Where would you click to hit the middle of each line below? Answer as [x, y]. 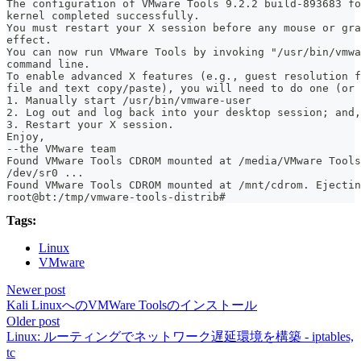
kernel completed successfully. [103, 16]
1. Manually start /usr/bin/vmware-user [129, 101]
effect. [29, 40]
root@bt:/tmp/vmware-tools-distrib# [116, 197]
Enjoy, [26, 137]
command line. [48, 64]
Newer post [36, 290]
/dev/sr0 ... [45, 173]
